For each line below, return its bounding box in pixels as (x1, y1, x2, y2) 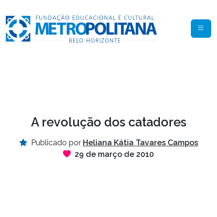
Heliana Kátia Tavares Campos (82, 138, 198, 148)
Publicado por (29, 138, 83, 148)
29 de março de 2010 (75, 150, 154, 159)
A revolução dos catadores (31, 115, 186, 130)
